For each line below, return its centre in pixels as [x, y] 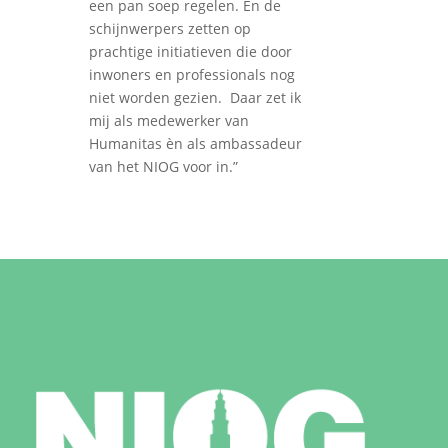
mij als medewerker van [169, 121]
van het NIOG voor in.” [164, 167]
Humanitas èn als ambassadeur [196, 144]
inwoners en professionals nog [192, 75]
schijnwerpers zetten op [170, 29]
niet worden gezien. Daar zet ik [195, 98]
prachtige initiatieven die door [191, 52]
